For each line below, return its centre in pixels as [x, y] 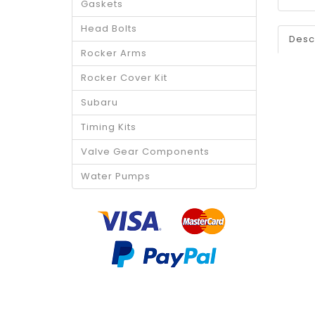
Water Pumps [116, 176]
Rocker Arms [114, 53]
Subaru [99, 103]
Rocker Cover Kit [124, 78]
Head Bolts [109, 29]
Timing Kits [109, 127]
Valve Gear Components [145, 152]
